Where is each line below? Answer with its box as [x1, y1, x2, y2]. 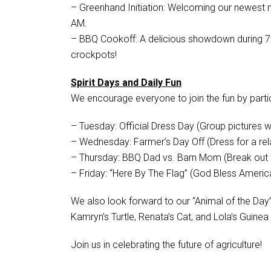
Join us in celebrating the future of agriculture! [71, 238, 262, 250]
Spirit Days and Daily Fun [71, 76, 181, 88]
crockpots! [71, 48, 117, 60]
